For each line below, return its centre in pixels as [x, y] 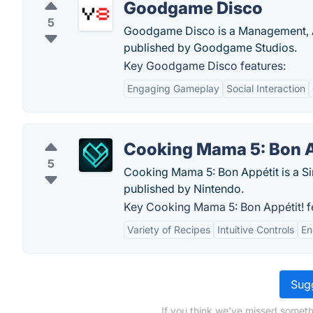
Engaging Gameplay [173, 88]
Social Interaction [266, 88]
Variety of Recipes [169, 230]
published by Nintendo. [184, 189]
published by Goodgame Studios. [210, 48]
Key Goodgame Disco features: [205, 66]
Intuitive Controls [256, 230]
